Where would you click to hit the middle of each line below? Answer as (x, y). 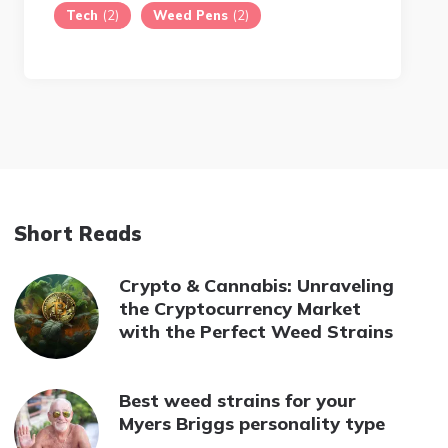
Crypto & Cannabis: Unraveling (257, 285)
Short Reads (78, 233)
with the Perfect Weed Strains (256, 331)
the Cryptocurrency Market (240, 308)
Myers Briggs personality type (252, 423)
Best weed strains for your (238, 400)
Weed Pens (191, 14)
